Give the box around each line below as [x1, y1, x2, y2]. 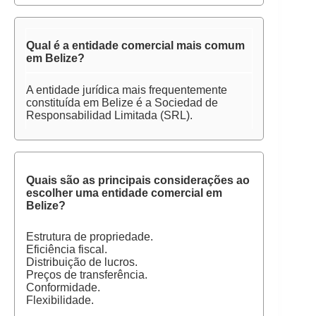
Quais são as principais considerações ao [26, 174, 250, 186]
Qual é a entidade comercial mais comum [26, 39, 245, 51]
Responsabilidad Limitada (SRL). [26, 109, 193, 121]
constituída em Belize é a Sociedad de [26, 97, 218, 109]
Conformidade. [26, 281, 100, 293]
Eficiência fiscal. [26, 243, 107, 255]
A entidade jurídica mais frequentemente [26, 84, 227, 96]
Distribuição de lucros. [26, 256, 138, 268]
